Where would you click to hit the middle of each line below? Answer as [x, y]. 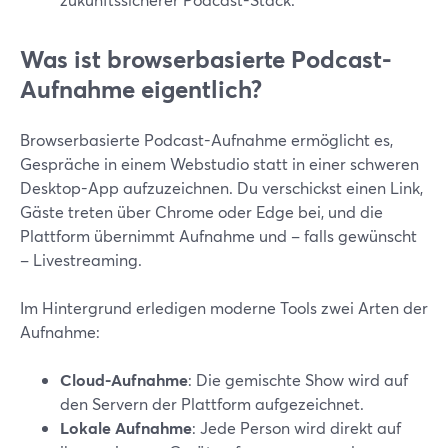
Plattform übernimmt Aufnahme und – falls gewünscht [218, 235]
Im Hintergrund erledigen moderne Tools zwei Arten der [224, 307]
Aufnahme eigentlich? [141, 89]
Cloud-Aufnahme [124, 379]
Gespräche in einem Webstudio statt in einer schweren [219, 163]
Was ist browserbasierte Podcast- [206, 59]
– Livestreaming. [81, 259]
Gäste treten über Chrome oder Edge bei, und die [201, 211]
